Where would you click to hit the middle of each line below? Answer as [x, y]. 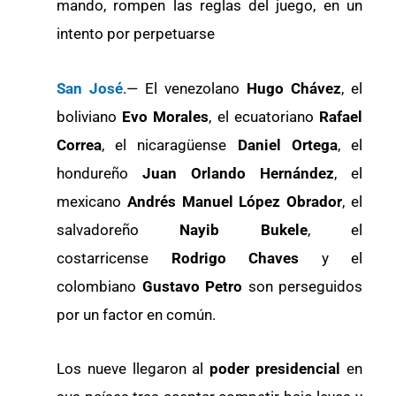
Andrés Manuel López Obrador [235, 201]
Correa [79, 145]
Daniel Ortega [287, 145]
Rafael [338, 116]
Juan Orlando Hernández [231, 173]
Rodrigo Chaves [246, 258]
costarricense [114, 258]
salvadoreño [118, 229]
